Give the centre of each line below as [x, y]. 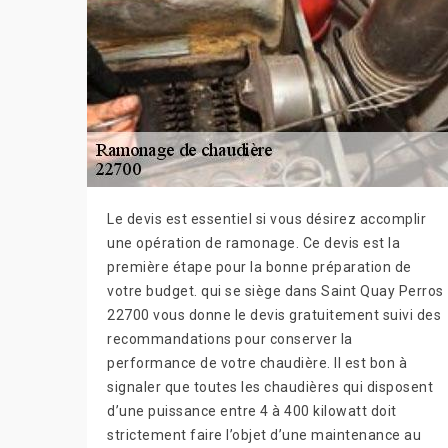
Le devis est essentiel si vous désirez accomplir [266, 219]
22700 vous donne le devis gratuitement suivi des [274, 315]
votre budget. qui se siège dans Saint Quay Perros [275, 291]
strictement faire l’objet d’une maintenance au [264, 435]
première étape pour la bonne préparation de [259, 267]
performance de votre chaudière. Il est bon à [257, 363]
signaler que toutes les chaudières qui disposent [270, 387]
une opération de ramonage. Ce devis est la [253, 243]
